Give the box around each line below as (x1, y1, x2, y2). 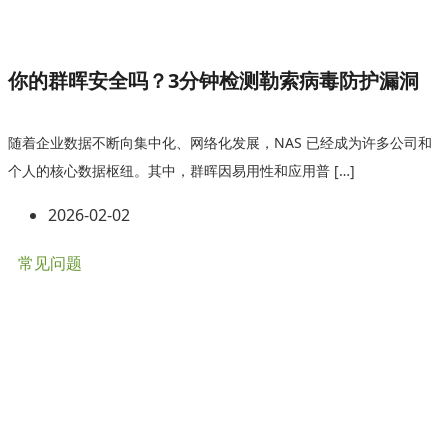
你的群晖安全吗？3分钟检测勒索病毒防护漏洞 (8, 67, 419, 94)
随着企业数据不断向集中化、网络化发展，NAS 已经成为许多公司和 (8, 133, 432, 152)
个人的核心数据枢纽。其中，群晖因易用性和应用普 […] (8, 161, 355, 180)
